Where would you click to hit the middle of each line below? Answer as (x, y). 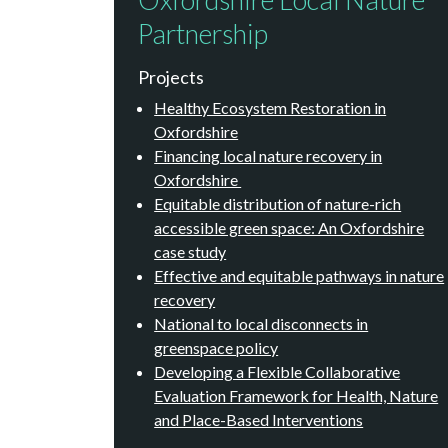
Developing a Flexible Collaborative (277, 371)
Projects (171, 77)
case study (190, 251)
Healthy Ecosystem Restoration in (270, 107)
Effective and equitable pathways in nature (299, 275)
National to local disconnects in (261, 323)
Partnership (203, 33)
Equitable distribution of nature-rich (278, 203)
